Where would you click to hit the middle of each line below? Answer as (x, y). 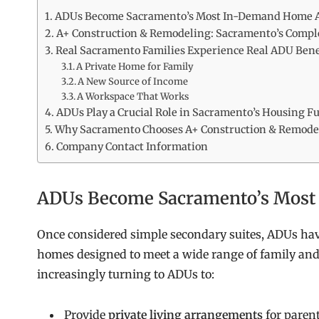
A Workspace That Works (133, 97)
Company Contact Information (132, 147)
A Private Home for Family (135, 67)
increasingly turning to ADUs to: (126, 274)
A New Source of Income (133, 82)
